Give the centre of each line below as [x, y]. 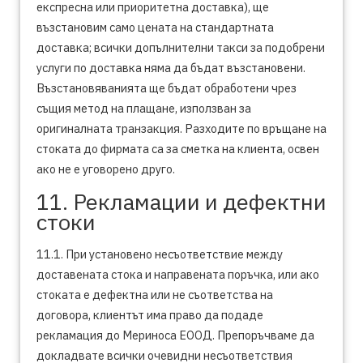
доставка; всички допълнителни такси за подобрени [181, 47]
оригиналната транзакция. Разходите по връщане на [181, 128]
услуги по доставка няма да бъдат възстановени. [171, 68]
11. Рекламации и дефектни [181, 201]
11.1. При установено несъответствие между [160, 254]
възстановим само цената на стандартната [155, 27]
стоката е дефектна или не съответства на [155, 295]
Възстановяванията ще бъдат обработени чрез [167, 88]
